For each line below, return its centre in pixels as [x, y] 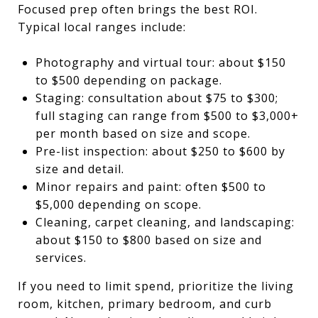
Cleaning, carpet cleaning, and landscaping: [165, 222]
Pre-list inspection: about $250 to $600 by [160, 151]
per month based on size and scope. [143, 133]
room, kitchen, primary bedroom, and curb [145, 303]
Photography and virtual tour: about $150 [160, 62]
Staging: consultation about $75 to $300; [157, 98]
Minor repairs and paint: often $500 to [150, 186]
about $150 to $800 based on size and [148, 240]
